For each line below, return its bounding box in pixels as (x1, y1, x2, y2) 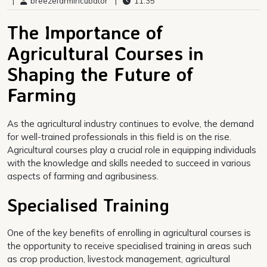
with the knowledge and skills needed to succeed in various (7, 157, 251, 169)
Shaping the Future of (7, 61, 194, 86)
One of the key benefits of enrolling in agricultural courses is (7, 226, 251, 238)
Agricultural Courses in (7, 41, 204, 65)
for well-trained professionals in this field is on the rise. (7, 131, 231, 142)
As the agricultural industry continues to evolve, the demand (7, 117, 254, 129)
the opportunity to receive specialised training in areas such (7, 240, 252, 252)
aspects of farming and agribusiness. (7, 170, 159, 182)
